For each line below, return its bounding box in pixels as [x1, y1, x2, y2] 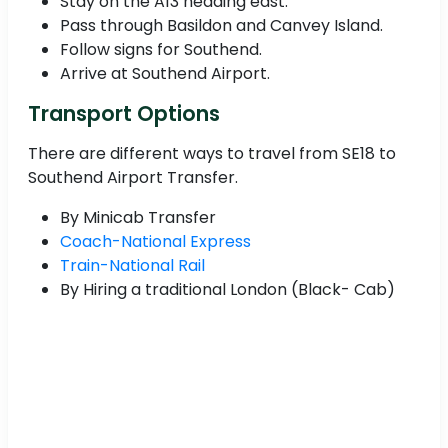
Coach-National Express [60, 230, 251, 254]
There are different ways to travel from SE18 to [28, 142, 396, 166]
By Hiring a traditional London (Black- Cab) [60, 278, 395, 302]
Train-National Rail [60, 254, 205, 278]
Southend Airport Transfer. [28, 166, 238, 190]
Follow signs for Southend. [60, 38, 262, 62]
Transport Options [28, 99, 220, 129]
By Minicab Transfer [60, 206, 216, 230]
